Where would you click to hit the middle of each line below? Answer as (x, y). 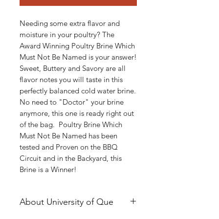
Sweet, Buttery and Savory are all (73, 68)
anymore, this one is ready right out (77, 113)
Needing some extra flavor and (70, 23)
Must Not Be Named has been (68, 135)
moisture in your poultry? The (67, 34)
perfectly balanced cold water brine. (78, 90)
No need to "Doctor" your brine (72, 102)
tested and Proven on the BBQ (69, 147)
